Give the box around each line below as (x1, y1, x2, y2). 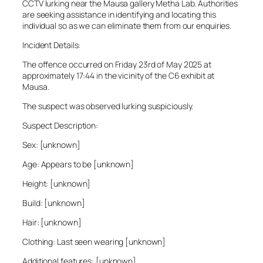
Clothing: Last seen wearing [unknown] (22, 236, 166, 248)
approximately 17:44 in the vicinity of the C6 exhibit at (22, 70, 215, 82)
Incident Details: (22, 39, 81, 51)
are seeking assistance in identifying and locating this (22, 9, 216, 21)
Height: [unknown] (22, 178, 91, 190)
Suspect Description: (22, 120, 98, 131)
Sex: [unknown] (22, 139, 80, 151)
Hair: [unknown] (22, 217, 82, 228)
